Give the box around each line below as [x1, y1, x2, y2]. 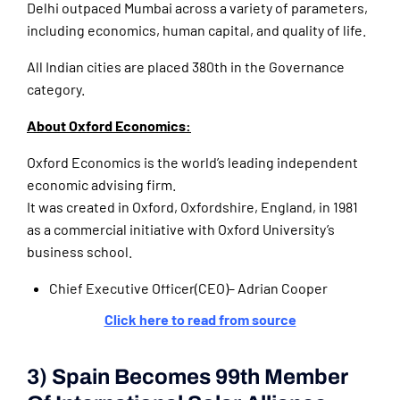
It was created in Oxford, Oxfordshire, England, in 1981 [27, 198, 358, 216]
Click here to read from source [104, 311, 296, 329]
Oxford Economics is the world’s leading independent [27, 154, 358, 171]
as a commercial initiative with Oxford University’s [27, 221, 335, 238]
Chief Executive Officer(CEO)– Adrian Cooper [49, 279, 328, 297]
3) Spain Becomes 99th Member [27, 365, 348, 389]
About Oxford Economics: [27, 117, 191, 135]
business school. [27, 243, 132, 261]
